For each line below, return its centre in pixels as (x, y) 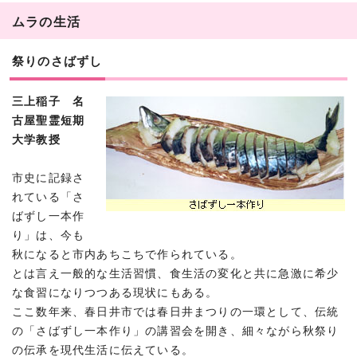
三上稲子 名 (49, 101)
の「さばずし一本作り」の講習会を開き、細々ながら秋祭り (176, 331)
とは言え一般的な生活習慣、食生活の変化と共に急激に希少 (176, 273)
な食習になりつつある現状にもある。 (115, 292)
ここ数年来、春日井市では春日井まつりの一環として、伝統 (176, 312)
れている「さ (49, 197)
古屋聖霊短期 (49, 120)
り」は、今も (49, 235)
